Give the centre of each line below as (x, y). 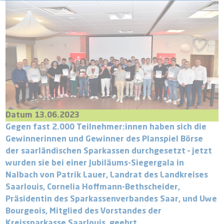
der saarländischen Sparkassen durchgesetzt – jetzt (109, 151)
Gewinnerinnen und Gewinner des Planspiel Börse (104, 139)
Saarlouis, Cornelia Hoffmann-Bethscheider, (93, 187)
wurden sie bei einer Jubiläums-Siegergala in (95, 163)
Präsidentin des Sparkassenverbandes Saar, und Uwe (111, 199)
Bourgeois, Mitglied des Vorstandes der (84, 211)
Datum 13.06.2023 (43, 115)
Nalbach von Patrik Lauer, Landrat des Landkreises (107, 175)
